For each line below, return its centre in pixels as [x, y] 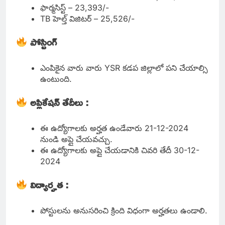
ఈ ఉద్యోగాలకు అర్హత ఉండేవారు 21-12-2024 [114, 128]
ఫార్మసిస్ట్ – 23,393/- [75, 8]
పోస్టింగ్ [43, 42]
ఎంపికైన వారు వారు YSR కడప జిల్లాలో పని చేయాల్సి [124, 68]
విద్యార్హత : [50, 185]
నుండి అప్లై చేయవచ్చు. [76, 139]
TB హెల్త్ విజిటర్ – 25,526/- [87, 19]
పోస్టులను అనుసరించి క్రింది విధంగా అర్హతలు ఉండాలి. [124, 211]
